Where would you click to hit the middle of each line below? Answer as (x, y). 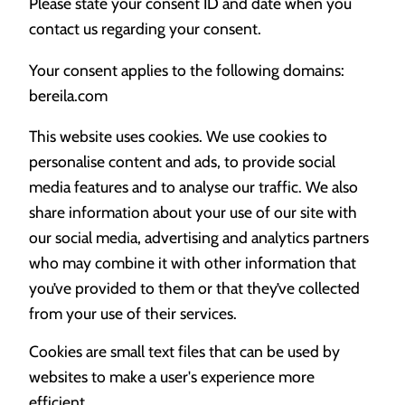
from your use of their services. (133, 314)
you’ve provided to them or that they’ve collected (194, 288)
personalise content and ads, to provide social (182, 162)
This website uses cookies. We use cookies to (178, 137)
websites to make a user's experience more (172, 377)
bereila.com (68, 95)
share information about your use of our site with (193, 212)
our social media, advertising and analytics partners (199, 238)
